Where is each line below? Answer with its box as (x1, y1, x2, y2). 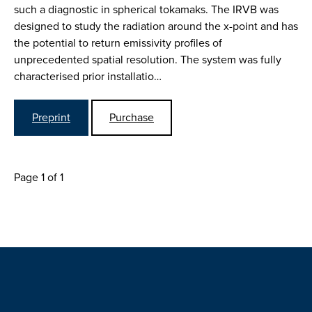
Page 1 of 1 (14, 169, 63, 186)
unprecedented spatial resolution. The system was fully (14, 51, 281, 68)
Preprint (32, 109, 70, 126)
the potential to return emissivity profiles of (14, 34, 222, 51)
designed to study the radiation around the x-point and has (14, 17, 298, 34)
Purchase (109, 109, 154, 126)
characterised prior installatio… (14, 68, 162, 84)
